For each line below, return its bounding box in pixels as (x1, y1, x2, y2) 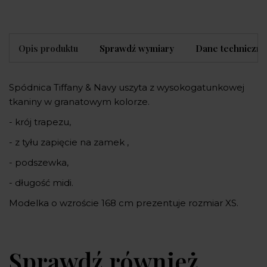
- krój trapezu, (9, 116, 71, 128)
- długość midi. (9, 177, 73, 189)
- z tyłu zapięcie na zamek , (9, 136, 131, 148)
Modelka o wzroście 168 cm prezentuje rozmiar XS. (9, 197, 238, 209)
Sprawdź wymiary (100, 42, 174, 55)
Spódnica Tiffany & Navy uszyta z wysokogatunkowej (9, 82, 244, 94)
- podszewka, (9, 157, 71, 169)
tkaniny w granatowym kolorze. (9, 96, 150, 108)
